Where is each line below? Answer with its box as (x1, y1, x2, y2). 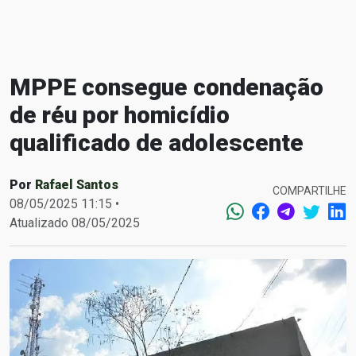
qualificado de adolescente (10, 129, 304, 157)
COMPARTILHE (273, 184, 346, 197)
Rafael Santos (35, 177, 118, 192)
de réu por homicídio (10, 101, 230, 129)
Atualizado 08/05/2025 (10, 215, 140, 230)
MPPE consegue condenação (10, 73, 323, 101)
